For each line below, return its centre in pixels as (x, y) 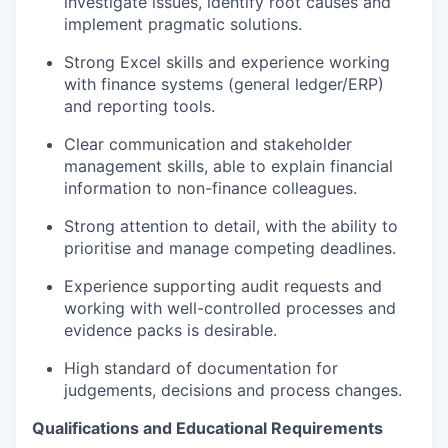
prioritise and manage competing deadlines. (230, 247)
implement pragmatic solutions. (183, 23)
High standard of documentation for (201, 367)
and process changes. (317, 389)
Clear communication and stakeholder (208, 143)
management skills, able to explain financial (228, 165)
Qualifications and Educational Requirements (207, 427)
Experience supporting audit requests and (223, 285)
